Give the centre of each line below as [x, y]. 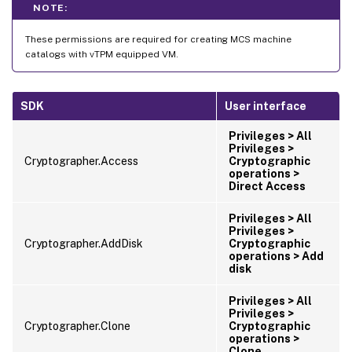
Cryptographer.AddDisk [84, 243]
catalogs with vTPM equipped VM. [102, 54]
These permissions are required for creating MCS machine [158, 39]
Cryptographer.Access [81, 161]
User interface [266, 106]
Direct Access [267, 186]
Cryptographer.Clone [77, 326]
